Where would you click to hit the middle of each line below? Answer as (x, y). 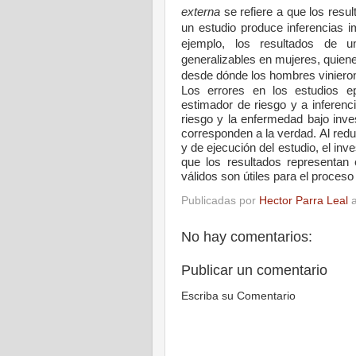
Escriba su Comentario (238, 296)
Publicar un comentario (254, 270)
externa (201, 12)
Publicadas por (220, 201)
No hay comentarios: (247, 237)
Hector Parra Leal (304, 201)
